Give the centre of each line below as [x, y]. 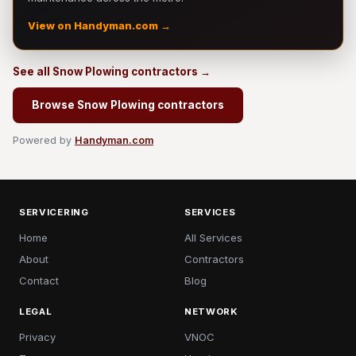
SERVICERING [54, 212]
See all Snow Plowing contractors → [112, 72]
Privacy [37, 337]
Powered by [44, 140]
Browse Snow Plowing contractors [128, 105]
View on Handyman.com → [99, 26]
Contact [39, 281]
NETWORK [211, 311]
